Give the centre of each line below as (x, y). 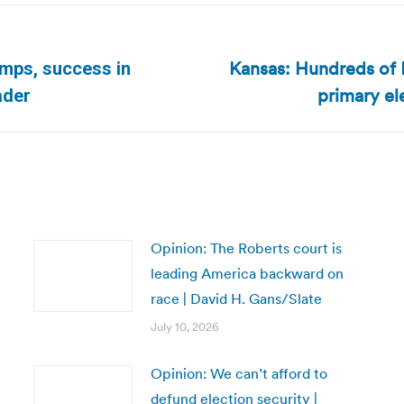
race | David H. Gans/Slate (236, 298)
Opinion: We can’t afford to (239, 373)
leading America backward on (247, 273)
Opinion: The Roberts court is (246, 248)
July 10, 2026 (184, 327)
